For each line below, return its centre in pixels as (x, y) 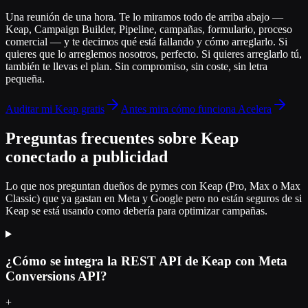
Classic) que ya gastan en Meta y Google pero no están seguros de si (154, 198)
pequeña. (25, 79)
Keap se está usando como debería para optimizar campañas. (136, 210)
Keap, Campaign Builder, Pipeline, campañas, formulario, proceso (149, 29)
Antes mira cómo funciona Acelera (196, 109)
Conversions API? (56, 276)
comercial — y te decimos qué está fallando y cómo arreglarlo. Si (146, 42)
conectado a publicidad (87, 156)
